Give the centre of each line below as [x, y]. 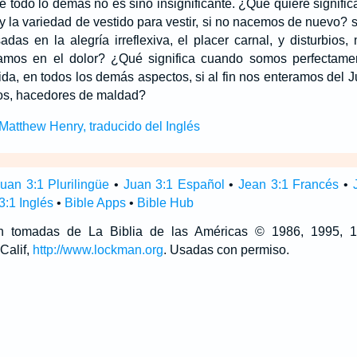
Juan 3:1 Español [174, 184]
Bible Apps [95, 203]
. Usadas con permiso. [226, 250]
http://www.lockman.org [98, 250]
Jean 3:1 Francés [289, 184]
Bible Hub [165, 203]
